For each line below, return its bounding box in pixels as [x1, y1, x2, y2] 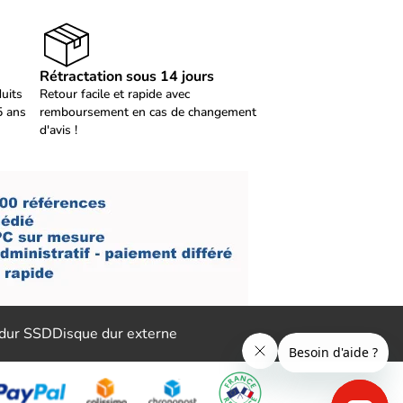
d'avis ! [39, 121, 77, 139]
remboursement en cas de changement [39, 103, 256, 121]
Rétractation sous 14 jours [39, 67, 214, 86]
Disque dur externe [52, 324, 177, 344]
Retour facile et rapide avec [39, 85, 190, 103]
